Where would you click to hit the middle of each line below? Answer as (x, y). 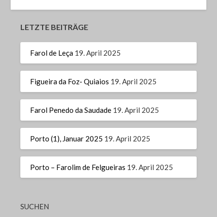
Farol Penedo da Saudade (71, 110)
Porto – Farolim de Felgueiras (78, 167)
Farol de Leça (52, 53)
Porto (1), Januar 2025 (67, 138)
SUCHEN (35, 207)
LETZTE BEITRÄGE (54, 27)
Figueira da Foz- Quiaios (70, 81)
